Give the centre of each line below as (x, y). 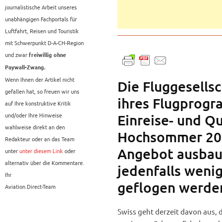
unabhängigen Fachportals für (41, 19)
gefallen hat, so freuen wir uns (42, 91)
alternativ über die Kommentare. (45, 163)
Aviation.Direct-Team (30, 187)
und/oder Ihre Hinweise (33, 115)
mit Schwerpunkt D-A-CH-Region (44, 43)
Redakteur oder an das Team (40, 139)
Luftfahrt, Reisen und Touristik (42, 31)
